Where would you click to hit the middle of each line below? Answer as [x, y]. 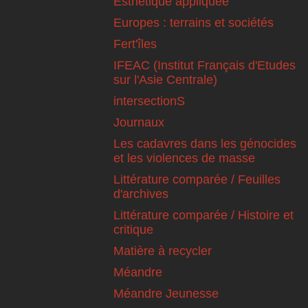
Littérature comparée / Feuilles [197, 180]
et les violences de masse [184, 158]
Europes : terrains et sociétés [194, 23]
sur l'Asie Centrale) [165, 80]
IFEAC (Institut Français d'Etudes [205, 66]
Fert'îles [135, 44]
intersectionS [149, 101]
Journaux [139, 123]
